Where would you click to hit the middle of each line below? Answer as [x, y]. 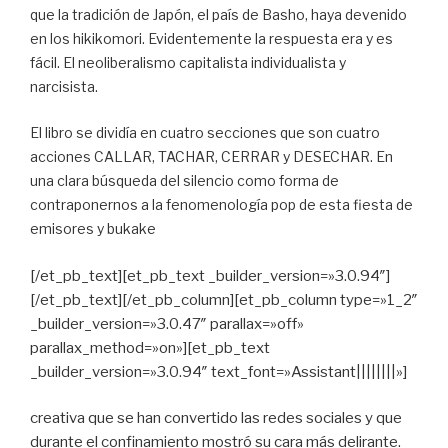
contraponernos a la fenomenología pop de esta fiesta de [221, 205]
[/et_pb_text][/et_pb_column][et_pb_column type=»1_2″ [224, 299]
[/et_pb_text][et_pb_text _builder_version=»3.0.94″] [210, 275]
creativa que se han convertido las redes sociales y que [216, 418]
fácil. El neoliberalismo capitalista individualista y [188, 62]
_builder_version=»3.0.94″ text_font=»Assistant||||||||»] [218, 371]
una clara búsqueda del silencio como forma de [184, 181]
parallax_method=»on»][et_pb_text [150, 347]
